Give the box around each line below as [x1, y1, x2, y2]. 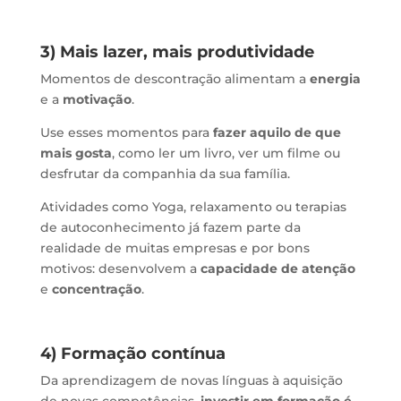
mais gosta [39, 144, 112, 161]
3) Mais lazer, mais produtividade [39, 41, 314, 62]
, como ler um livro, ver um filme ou [111, 144, 340, 161]
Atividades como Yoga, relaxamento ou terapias [39, 198, 346, 215]
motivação [62, 90, 132, 107]
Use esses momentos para [39, 124, 213, 141]
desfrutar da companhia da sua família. [39, 165, 290, 182]
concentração [51, 280, 141, 297]
